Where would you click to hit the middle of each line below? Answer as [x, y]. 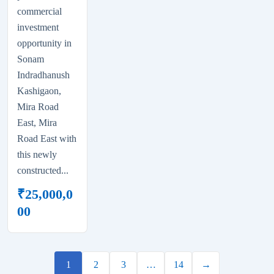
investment [38, 27]
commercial [39, 11]
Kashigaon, [39, 91]
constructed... [43, 170]
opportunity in [44, 43]
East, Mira [37, 122]
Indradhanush [43, 75]
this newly [37, 154]
